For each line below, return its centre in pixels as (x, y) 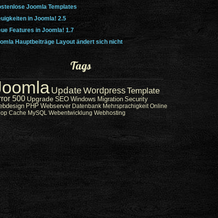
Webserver (55, 106)
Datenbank (87, 106)
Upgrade (40, 99)
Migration (110, 99)
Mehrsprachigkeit (126, 106)
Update (66, 90)
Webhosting (110, 113)
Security (136, 99)
